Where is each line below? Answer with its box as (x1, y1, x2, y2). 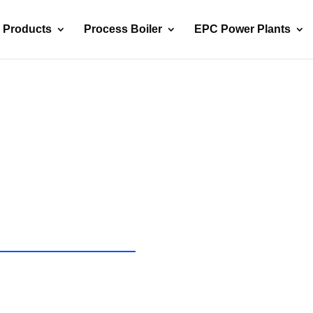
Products (3, 23, 52, 35)
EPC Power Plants (194, 23, 291, 35)
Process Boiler (84, 23, 162, 35)
